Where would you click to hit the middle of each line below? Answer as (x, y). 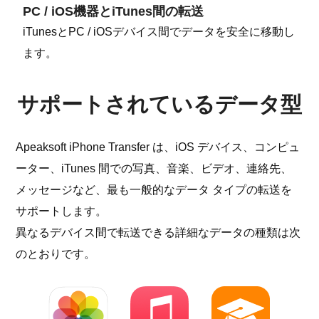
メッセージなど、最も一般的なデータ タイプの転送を (154, 190)
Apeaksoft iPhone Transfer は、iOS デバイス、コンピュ (158, 147)
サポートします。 (62, 211)
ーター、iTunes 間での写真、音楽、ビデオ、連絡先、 (154, 169)
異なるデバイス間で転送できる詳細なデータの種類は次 (158, 233)
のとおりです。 (56, 254)
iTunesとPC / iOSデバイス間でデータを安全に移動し (159, 32)
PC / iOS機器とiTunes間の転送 (114, 12)
